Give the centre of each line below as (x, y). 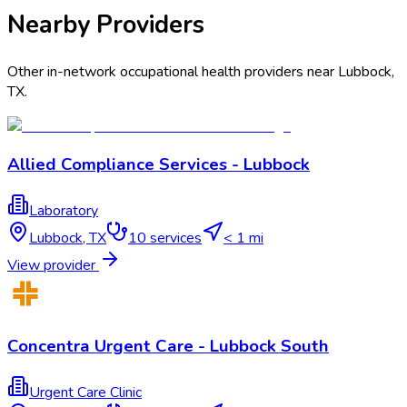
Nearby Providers (106, 25)
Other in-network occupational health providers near (173, 71)
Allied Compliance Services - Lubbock (159, 165)
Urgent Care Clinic (85, 392)
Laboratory (64, 211)
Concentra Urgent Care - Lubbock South (168, 346)
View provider (53, 266)
